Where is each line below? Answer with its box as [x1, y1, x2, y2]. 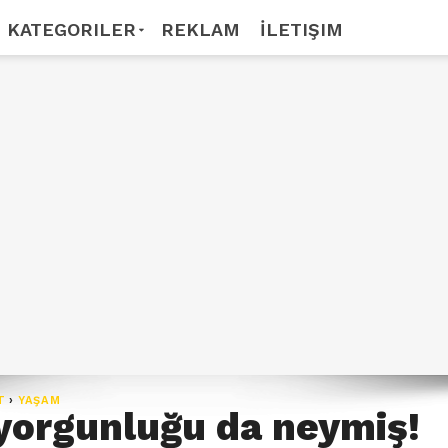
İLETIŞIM [260, 18, 343, 40]
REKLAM [161, 18, 240, 40]
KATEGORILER [7, 18, 136, 40]
